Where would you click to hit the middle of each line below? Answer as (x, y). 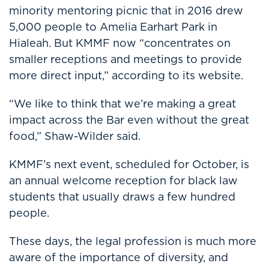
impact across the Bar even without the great (129, 120)
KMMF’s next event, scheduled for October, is (129, 164)
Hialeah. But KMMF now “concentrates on (120, 43)
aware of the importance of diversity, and (119, 257)
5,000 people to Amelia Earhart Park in (113, 27)
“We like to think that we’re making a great (122, 104)
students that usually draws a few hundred (122, 197)
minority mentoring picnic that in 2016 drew (126, 11)
